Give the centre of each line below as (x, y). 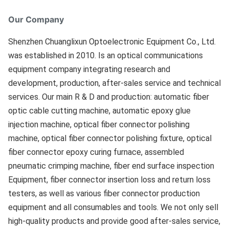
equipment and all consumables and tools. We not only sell (113, 207)
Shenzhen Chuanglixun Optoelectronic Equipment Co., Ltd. (112, 42)
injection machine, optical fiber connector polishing (99, 124)
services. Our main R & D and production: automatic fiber (109, 97)
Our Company (36, 19)
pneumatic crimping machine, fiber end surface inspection (111, 166)
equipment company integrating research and (89, 69)
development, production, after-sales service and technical (114, 83)
